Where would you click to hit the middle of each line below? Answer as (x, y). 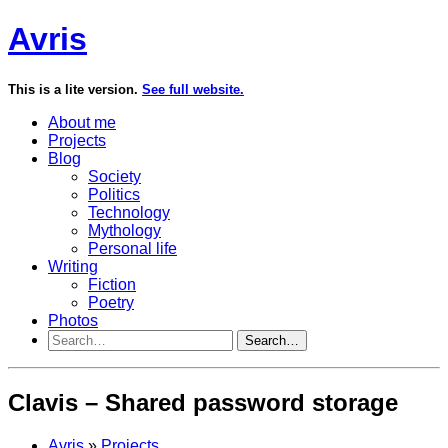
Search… (272, 340)
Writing (73, 266)
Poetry (111, 302)
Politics (114, 194)
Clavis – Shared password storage (203, 402)
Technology (129, 212)
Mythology (124, 230)
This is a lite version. (75, 89)
